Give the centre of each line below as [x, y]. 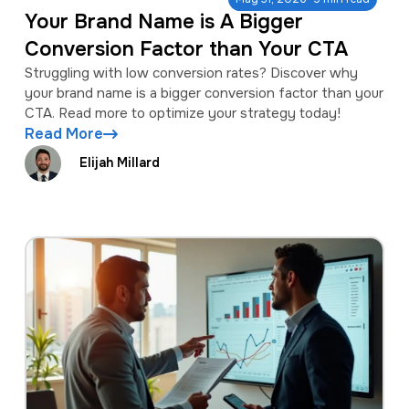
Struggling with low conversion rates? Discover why [191, 73]
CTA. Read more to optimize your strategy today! [182, 113]
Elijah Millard [119, 163]
